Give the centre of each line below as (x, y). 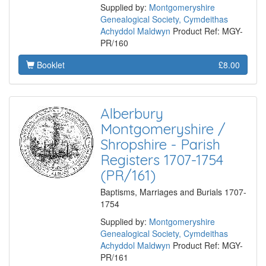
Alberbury (132, 114)
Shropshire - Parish (160, 145)
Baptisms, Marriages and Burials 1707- (173, 192)
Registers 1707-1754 (162, 160)
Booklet (50, 65)
